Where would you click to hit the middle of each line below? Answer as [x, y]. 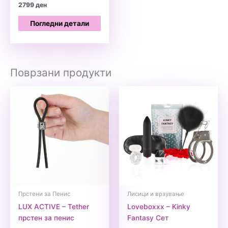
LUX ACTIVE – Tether [54, 206]
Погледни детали [60, 23]
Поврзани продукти [61, 73]
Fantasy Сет [148, 218]
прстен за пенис [47, 218]
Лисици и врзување [156, 194]
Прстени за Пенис [45, 194]
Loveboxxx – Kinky [159, 206]
